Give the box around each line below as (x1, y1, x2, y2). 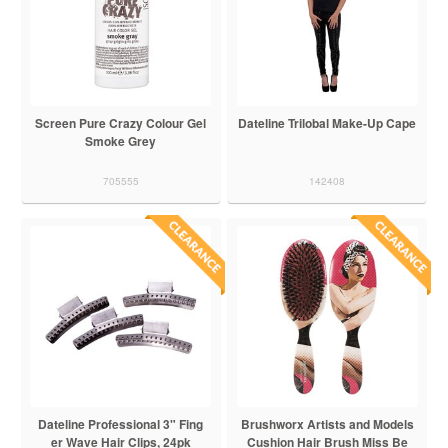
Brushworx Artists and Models (240, 414, 414, 433)
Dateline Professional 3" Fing (38, 414, 204, 433)
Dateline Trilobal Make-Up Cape (238, 113, 417, 132)
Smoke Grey (85, 131, 157, 150)
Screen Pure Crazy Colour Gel (35, 113, 207, 132)
